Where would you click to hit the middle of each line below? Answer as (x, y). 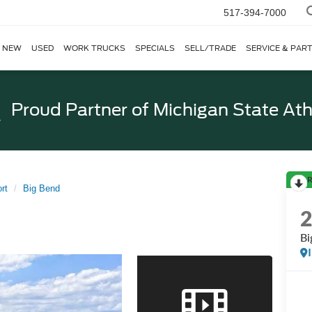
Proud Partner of (80, 109)
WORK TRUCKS (94, 48)
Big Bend (41, 188)
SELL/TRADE (210, 48)
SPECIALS (155, 48)
